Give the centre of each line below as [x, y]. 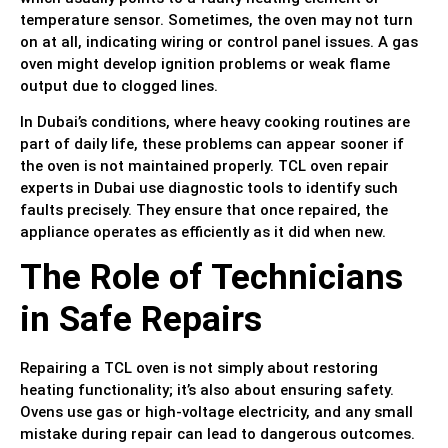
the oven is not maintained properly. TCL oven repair [204, 166]
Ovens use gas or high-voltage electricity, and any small [216, 412]
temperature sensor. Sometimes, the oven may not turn [216, 19]
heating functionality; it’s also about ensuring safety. [207, 390]
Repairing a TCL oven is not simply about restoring [199, 368]
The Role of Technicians [211, 278]
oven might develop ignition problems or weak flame [205, 63]
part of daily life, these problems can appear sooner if [212, 144]
